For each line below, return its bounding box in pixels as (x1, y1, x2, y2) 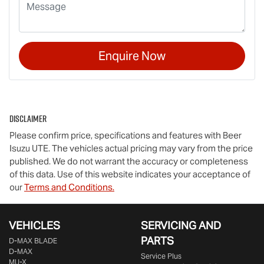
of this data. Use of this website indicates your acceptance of (9, 169, 250, 180)
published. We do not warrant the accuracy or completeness (9, 156, 248, 167)
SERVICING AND (141, 219, 221, 233)
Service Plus (141, 252, 181, 261)
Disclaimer (9, 112, 47, 126)
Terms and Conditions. (24, 181, 114, 193)
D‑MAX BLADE (9, 236, 57, 246)
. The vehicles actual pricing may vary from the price (48, 143, 253, 154)
